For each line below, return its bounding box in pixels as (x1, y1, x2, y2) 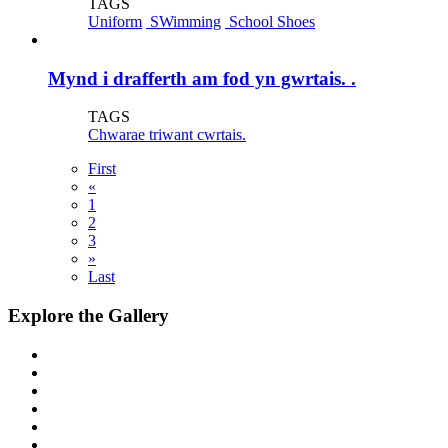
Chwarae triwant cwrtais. (88, 126, 246, 144)
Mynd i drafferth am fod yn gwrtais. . (48, 67, 356, 89)
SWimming (146, 12, 221, 30)
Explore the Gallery (8, 305, 169, 327)
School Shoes (225, 12, 315, 30)
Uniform (88, 12, 142, 30)
